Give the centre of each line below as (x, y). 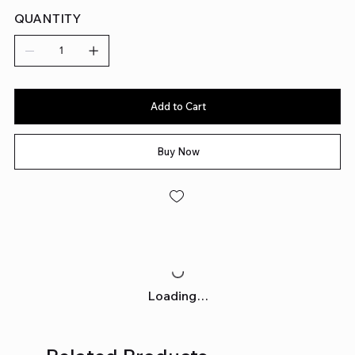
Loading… (177, 295)
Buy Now (178, 151)
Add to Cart (178, 106)
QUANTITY (47, 18)
